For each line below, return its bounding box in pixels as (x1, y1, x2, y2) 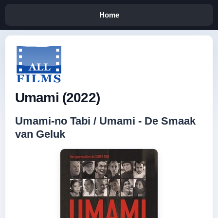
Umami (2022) (15, 90, 100, 105)
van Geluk (15, 128, 65, 140)
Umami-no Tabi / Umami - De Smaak (15, 115, 196, 127)
